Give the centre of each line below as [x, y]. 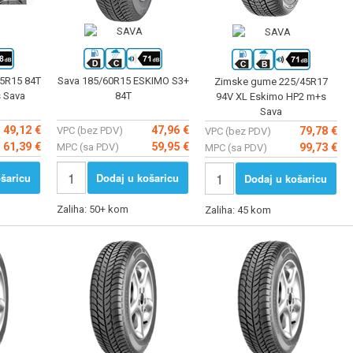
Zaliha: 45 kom [239, 210]
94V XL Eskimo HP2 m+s [271, 96]
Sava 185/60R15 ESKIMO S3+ [123, 80]
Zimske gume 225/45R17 [271, 81]
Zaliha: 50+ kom [94, 210]
